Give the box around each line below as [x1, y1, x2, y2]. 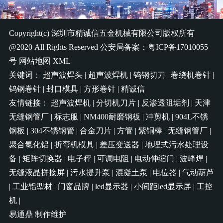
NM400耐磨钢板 [83, 112, 140, 121]
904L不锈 [175, 112, 208, 121]
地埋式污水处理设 [144, 140, 209, 149]
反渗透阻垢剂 [141, 99, 189, 108]
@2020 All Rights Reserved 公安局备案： [8, 43, 148, 52]
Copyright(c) [8, 29, 51, 38]
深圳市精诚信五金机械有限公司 [51, 29, 163, 38]
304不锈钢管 [30, 126, 74, 135]
